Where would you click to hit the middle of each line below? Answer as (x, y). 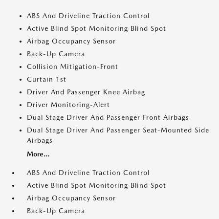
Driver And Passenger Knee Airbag (86, 92)
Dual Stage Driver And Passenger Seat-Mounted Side (118, 130)
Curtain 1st (47, 79)
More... (38, 154)
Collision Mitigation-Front (73, 66)
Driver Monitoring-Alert (68, 105)
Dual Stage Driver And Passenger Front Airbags (108, 117)
